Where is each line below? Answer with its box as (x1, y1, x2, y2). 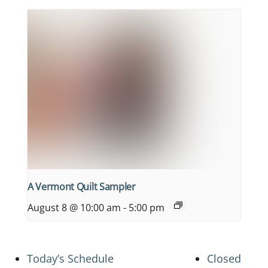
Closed (207, 251, 241, 266)
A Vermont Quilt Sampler (28, 179, 136, 193)
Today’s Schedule (27, 251, 114, 266)
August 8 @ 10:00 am (28, 200, 121, 214)
